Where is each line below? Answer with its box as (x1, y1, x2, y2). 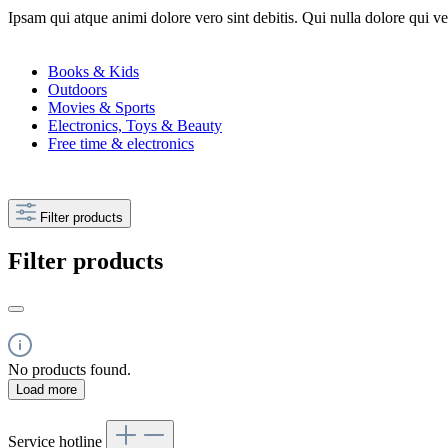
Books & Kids (48, 62, 139, 80)
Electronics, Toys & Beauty (48, 116, 222, 134)
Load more (16, 381, 77, 397)
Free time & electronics (48, 134, 194, 152)
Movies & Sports (48, 98, 155, 116)
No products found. (8, 360, 131, 378)
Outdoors (48, 80, 107, 98)
